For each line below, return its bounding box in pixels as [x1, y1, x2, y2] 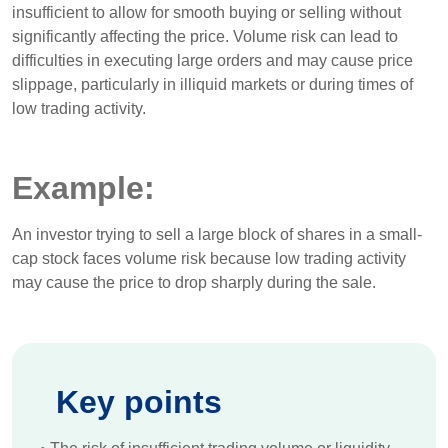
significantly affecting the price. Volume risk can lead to [12, 28, 398, 45]
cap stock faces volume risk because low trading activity [12, 250, 406, 267]
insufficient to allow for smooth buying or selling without [12, 4, 401, 21]
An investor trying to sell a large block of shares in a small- [12, 226, 422, 243]
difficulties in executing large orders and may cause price [12, 52, 413, 69]
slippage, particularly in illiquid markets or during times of [12, 76, 413, 93]
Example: [12, 170, 155, 206]
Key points [56, 384, 222, 420]
